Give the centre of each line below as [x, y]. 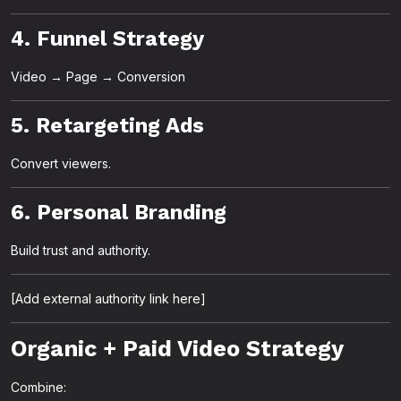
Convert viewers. [61, 163]
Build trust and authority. [81, 250]
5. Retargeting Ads [107, 125]
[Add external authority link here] [108, 299]
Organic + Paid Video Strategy [177, 349]
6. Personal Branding [119, 212]
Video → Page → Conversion [98, 77]
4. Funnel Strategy [107, 38]
